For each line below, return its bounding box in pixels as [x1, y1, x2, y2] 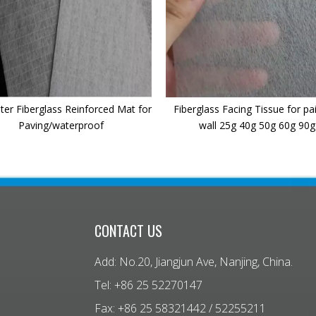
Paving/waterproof [18, 119, 104, 133]
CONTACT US [95, 220, 162, 242]
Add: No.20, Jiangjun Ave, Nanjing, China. [95, 254, 293, 270]
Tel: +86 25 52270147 [95, 277, 219, 293]
